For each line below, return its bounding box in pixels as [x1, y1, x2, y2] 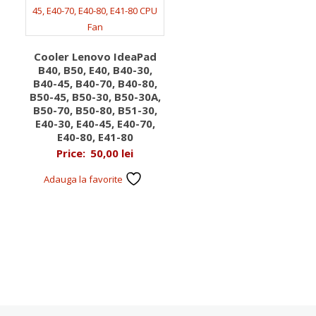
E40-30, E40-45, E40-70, [35, 116, 155, 130]
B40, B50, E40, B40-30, [37, 63, 152, 77]
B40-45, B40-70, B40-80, [32, 76, 157, 90]
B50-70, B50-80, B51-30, [32, 103, 157, 117]
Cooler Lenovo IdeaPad [33, 49, 157, 63]
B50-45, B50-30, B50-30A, [29, 90, 161, 104]
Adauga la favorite [44, 173, 126, 186]
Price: [56, 146, 89, 160]
